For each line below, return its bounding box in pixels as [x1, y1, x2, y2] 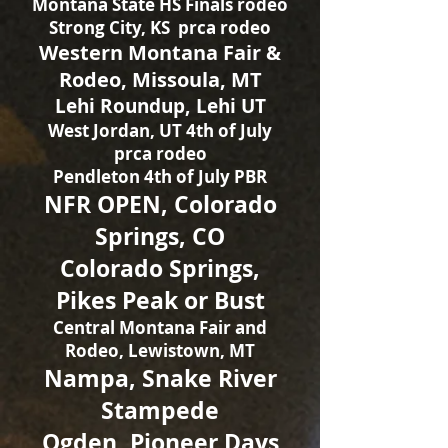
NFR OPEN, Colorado [43, 188, 277, 220]
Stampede [101, 394, 219, 426]
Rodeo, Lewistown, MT [65, 339, 255, 362]
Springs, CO [95, 220, 225, 252]
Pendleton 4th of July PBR [53, 165, 267, 188]
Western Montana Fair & [39, 39, 281, 66]
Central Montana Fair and [53, 316, 267, 339]
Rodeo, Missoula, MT [58, 66, 262, 93]
